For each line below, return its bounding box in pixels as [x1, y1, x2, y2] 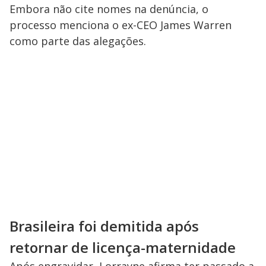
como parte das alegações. [9, 34, 146, 49]
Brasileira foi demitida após [9, 216, 199, 236]
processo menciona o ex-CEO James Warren [9, 18, 232, 33]
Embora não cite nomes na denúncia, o [9, 2, 208, 17]
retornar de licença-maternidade [9, 237, 236, 258]
